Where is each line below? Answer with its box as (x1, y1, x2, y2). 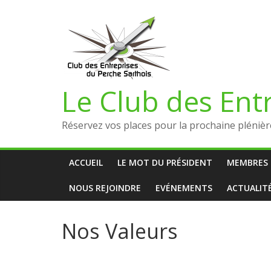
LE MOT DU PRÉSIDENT (117, 157, 212, 168)
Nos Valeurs (62, 217, 178, 245)
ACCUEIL (69, 157, 103, 168)
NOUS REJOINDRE (69, 182, 141, 194)
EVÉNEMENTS (155, 182, 212, 194)
